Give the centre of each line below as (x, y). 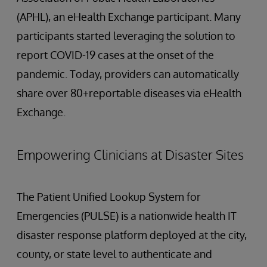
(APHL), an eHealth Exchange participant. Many (129, 17)
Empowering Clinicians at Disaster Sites (130, 155)
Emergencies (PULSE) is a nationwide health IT (127, 216)
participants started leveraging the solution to (126, 36)
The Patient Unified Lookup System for (109, 197)
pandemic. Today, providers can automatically (128, 74)
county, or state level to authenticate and (114, 254)
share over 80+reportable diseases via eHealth (129, 93)
